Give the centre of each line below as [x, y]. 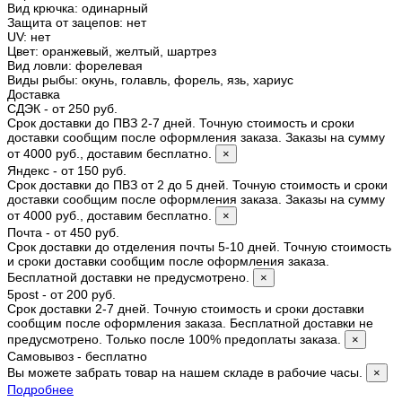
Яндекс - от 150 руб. [67, 170]
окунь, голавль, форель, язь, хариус [188, 79]
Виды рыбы [41, 79]
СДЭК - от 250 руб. [62, 108]
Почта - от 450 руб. [63, 232]
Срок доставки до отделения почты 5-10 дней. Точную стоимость [199, 246]
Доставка [34, 94]
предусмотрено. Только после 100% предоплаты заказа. [176, 339]
